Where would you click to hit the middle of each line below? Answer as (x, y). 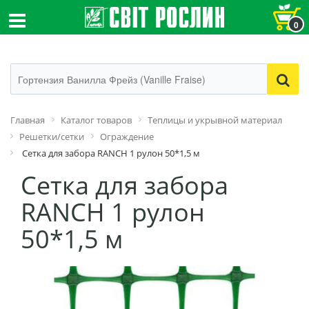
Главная (28, 120)
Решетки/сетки (52, 137)
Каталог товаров (96, 120)
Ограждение (127, 137)
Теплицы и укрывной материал (215, 120)
